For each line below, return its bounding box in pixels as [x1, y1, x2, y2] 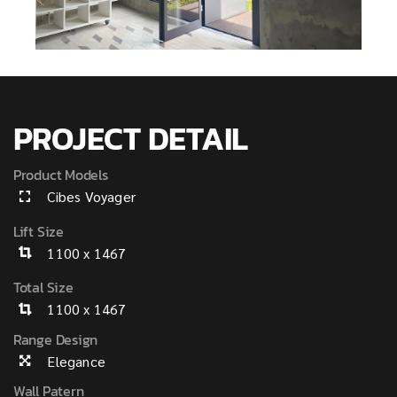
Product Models [12, 164, 108, 186]
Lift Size [12, 220, 64, 242]
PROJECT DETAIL [12, 114, 248, 163]
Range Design [12, 328, 98, 350]
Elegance [47, 351, 106, 370]
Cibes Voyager [47, 187, 136, 206]
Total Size [12, 276, 74, 299]
